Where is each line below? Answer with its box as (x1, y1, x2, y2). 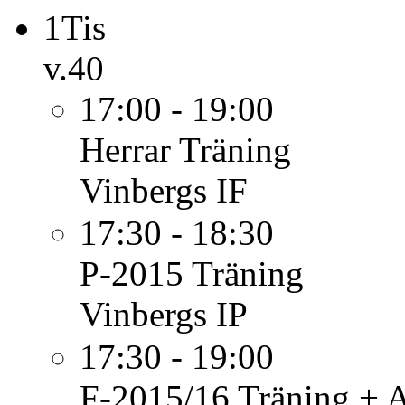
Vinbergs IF (80, 171, 248, 210)
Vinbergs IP (80, 295, 248, 334)
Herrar (80, 130, 171, 169)
